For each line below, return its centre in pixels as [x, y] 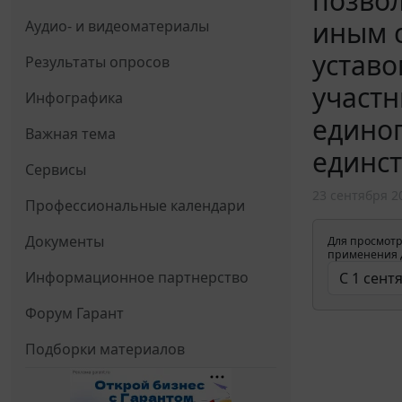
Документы [65, 241]
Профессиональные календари [135, 205]
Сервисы [56, 169]
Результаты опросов [97, 61]
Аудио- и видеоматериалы [117, 26]
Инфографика [74, 97]
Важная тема [70, 133]
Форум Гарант [74, 313]
